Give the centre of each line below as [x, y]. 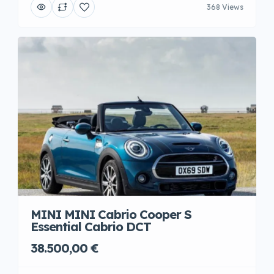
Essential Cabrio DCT [91, 227]
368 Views [225, 7]
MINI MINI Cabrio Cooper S [111, 214]
